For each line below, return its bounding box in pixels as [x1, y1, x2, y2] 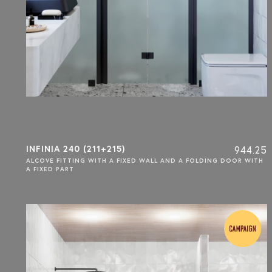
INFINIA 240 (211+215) [26, 143, 125, 154]
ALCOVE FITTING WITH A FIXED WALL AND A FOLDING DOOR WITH [26, 156, 263, 165]
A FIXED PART [26, 165, 74, 173]
